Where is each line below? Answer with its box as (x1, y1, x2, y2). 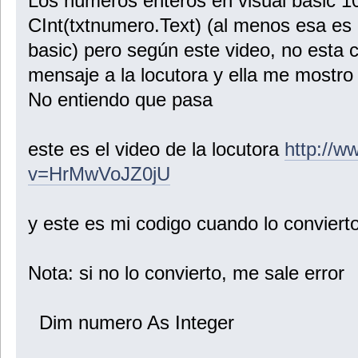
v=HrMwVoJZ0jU (27, 163, 170, 185)
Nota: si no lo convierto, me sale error (27, 262, 344, 284)
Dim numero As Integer (27, 312, 234, 334)
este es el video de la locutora (27, 138, 284, 161)
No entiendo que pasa (27, 89, 213, 111)
